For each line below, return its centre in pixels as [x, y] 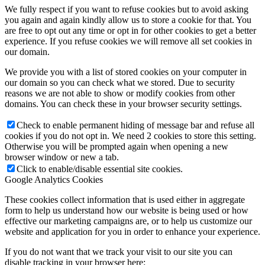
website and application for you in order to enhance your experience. [132, 232]
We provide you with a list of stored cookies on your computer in [126, 72]
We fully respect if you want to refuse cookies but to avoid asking [127, 9]
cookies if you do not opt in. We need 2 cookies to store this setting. [130, 136]
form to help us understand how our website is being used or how [127, 211]
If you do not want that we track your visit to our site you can [119, 252]
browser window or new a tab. [62, 157]
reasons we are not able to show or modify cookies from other [120, 93]
